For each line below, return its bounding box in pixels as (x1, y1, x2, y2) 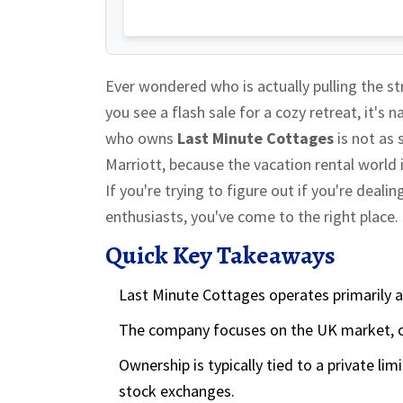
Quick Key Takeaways (105, 237, 336, 273)
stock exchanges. (119, 380, 235, 401)
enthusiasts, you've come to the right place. (105, 205, 399, 227)
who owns (105, 127, 177, 148)
